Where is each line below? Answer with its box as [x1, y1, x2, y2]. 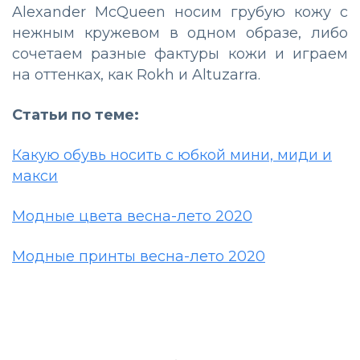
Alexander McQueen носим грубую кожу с [12, 3, 348, 22]
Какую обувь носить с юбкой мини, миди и [12, 146, 332, 165]
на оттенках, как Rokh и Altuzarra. [12, 66, 260, 84]
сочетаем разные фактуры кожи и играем [12, 45, 348, 63]
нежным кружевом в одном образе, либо [12, 24, 348, 43]
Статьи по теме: [12, 106, 139, 125]
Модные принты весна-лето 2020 [12, 247, 265, 266]
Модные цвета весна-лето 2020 [12, 207, 252, 226]
